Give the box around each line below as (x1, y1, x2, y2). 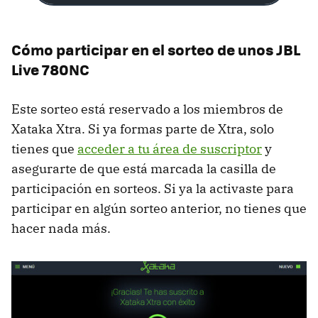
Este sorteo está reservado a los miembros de (11, 101, 283, 118)
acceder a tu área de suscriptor (77, 141, 262, 158)
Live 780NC (11, 58, 89, 81)
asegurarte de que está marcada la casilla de (11, 160, 276, 177)
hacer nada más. (11, 220, 111, 237)
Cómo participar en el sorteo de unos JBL (11, 38, 300, 61)
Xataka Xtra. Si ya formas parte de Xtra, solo (11, 121, 274, 138)
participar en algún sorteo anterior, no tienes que (11, 200, 307, 217)
